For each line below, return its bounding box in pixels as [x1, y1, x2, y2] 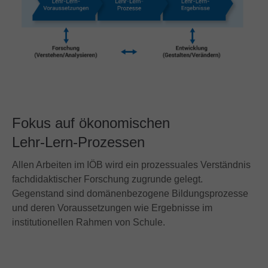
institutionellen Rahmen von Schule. [12, 217, 165, 227]
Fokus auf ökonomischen [12, 115, 170, 131]
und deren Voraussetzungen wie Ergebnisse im [12, 203, 212, 213]
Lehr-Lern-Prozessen [12, 134, 145, 150]
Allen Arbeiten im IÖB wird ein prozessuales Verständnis [12, 160, 251, 170]
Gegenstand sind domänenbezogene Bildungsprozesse [12, 188, 248, 199]
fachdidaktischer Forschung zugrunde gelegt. [12, 174, 203, 184]
